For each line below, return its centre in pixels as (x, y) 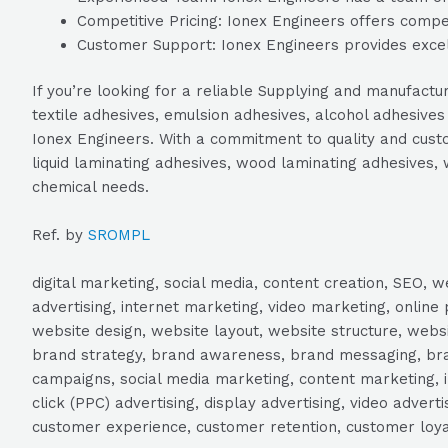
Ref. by (60, 235)
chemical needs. (90, 187)
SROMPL (119, 235)
